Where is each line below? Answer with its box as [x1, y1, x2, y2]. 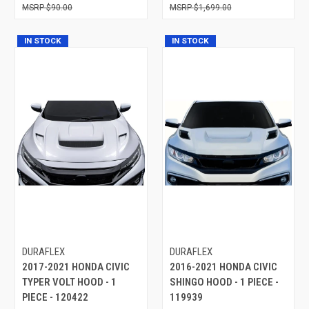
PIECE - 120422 [22, 290, 88, 303]
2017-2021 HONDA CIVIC [22, 260, 130, 273]
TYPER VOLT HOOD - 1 [22, 275, 117, 288]
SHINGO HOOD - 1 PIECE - [169, 275, 279, 288]
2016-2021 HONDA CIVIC [169, 260, 277, 273]
